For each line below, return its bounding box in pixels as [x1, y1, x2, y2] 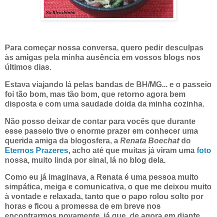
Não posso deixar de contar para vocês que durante [5, 117, 196, 125]
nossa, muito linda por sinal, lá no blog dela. [5, 155, 166, 164]
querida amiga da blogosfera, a [5, 136, 120, 145]
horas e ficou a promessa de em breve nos [5, 202, 161, 211]
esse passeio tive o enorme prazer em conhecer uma [5, 126, 198, 135]
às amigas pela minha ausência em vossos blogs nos [5, 53, 201, 62]
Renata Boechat [120, 136, 181, 145]
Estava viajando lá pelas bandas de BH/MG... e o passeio [5, 80, 212, 89]
